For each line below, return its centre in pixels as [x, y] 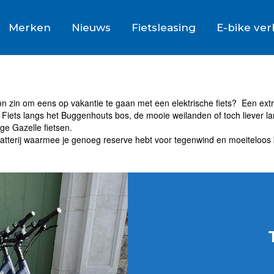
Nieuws [91, 27]
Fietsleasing [164, 27]
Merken [30, 27]
